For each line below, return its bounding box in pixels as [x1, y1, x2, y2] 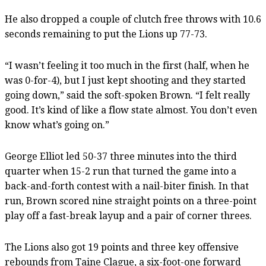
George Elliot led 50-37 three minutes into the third [5, 150, 237, 162]
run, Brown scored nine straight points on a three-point [5, 195, 256, 207]
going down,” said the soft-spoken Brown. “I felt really [5, 89, 250, 101]
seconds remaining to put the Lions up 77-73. [5, 28, 207, 40]
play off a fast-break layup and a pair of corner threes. [5, 210, 252, 221]
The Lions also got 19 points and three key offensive [5, 241, 239, 253]
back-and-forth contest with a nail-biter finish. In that [5, 180, 249, 192]
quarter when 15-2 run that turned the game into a [5, 165, 236, 177]
